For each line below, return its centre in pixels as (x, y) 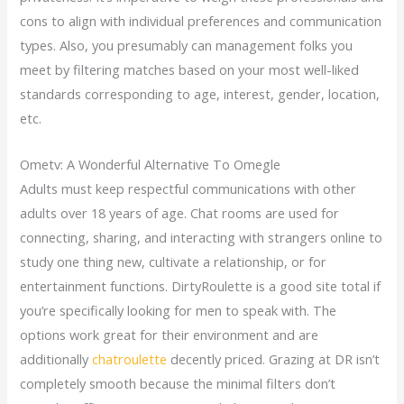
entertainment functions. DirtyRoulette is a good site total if (201, 285)
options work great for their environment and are (170, 334)
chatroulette (130, 358)
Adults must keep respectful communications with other (188, 188)
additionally (56, 358)
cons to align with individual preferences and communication (201, 21)
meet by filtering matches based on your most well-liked (190, 70)
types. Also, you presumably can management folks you (187, 46)
